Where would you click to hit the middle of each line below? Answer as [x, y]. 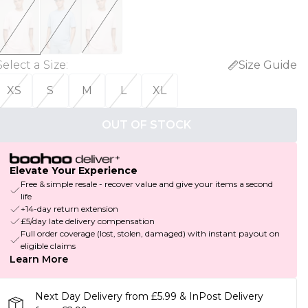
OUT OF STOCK [146, 125]
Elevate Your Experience [73, 171]
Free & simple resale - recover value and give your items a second [146, 184]
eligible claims [48, 246]
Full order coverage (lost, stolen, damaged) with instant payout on [150, 234]
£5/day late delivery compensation [87, 221]
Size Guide [267, 65]
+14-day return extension [69, 209]
